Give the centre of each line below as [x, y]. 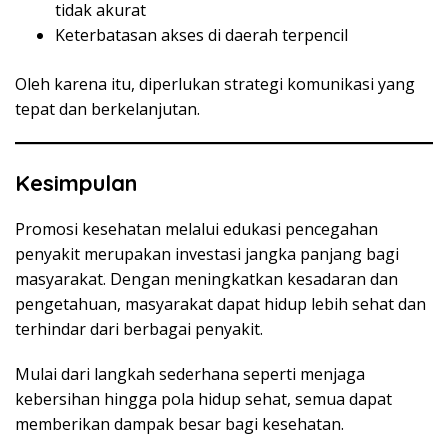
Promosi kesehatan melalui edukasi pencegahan [196, 228]
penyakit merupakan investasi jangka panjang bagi [207, 253]
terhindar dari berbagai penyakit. [139, 328]
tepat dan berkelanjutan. [107, 108]
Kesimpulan [76, 182]
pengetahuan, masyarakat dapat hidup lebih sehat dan [220, 303]
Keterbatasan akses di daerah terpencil [201, 34]
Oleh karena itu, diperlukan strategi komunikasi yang [215, 83]
